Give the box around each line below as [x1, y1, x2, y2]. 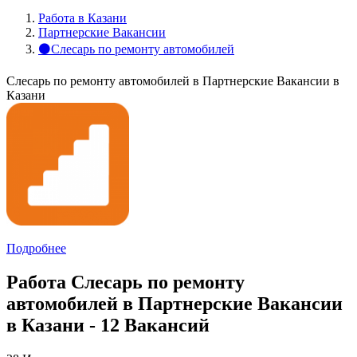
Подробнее [6, 241, 66, 255]
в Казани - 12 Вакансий [6, 314, 210, 335]
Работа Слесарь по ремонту [6, 271, 245, 292]
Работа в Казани [38, 11, 127, 25]
